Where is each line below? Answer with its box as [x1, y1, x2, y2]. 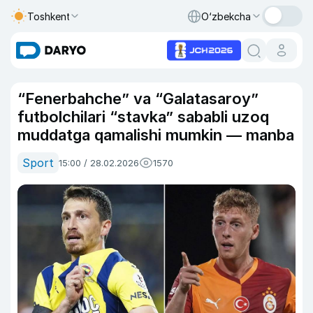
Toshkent [27, 10, 71, 22]
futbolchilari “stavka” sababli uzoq [17, 108, 269, 126]
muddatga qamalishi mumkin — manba [17, 126, 294, 144]
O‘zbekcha [201, 10, 251, 22]
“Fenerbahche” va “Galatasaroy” [17, 89, 259, 108]
